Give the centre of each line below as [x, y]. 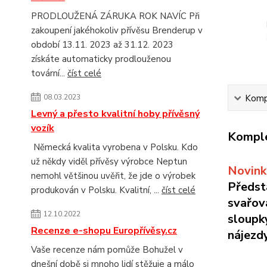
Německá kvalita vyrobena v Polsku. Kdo [114, 147]
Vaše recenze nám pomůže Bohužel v [107, 249]
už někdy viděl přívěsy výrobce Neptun [109, 161]
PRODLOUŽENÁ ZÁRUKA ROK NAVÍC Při [115, 16]
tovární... [49, 73]
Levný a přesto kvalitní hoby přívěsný [115, 114]
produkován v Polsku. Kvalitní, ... [96, 190]
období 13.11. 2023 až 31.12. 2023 [102, 44]
